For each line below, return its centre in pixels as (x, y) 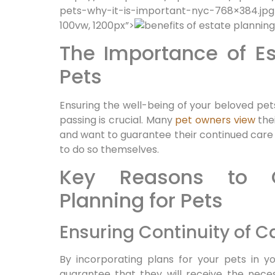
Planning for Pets (141, 201)
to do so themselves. (109, 149)
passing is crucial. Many (117, 120)
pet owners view (215, 120)
